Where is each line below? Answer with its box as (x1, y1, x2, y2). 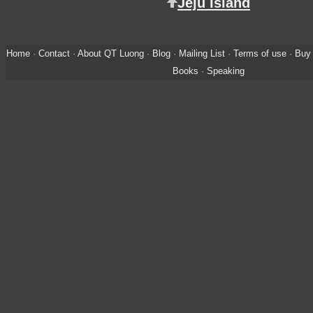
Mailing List (178, 48, 225, 59)
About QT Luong (77, 48, 144, 59)
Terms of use (233, 48, 286, 59)
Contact (38, 48, 70, 59)
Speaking (207, 66, 245, 77)
